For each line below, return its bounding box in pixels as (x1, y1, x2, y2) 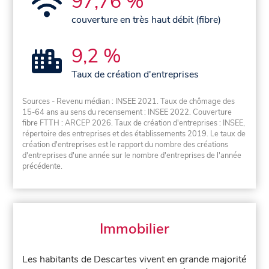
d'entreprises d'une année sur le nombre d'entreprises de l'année (22, 150, 242, 162)
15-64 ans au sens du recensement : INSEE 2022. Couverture (22, 107, 232, 118)
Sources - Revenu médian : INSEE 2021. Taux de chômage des (22, 96, 235, 107)
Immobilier (100, 219, 169, 238)
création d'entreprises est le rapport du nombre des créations (22, 139, 229, 151)
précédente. (22, 161, 63, 172)
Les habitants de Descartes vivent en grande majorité (22, 252, 247, 266)
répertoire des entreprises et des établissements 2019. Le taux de (22, 128, 246, 140)
